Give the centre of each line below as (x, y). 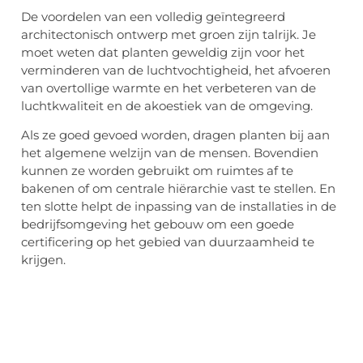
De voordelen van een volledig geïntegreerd (153, 16)
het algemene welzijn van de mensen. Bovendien (170, 153)
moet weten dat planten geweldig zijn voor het (163, 52)
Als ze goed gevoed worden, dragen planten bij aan (175, 135)
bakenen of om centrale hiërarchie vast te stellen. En (178, 189)
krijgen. (43, 260)
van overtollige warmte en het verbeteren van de (169, 88)
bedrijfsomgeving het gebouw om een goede (158, 224)
